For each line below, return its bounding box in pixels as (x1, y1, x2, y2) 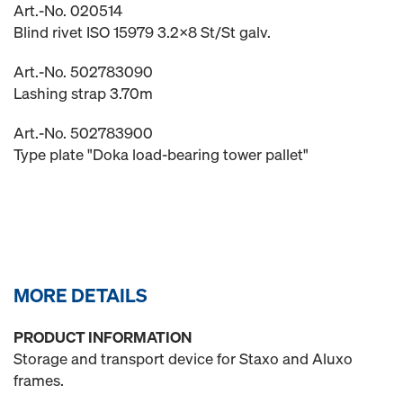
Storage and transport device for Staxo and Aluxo (13, 348, 353, 369)
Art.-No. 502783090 (13, 61, 153, 82)
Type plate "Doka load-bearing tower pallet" (13, 144, 309, 165)
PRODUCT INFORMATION (13, 327, 192, 347)
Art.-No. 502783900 (13, 122, 153, 143)
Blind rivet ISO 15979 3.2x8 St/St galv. (13, 22, 271, 42)
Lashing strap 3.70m (13, 83, 153, 103)
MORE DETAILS (13, 282, 148, 308)
